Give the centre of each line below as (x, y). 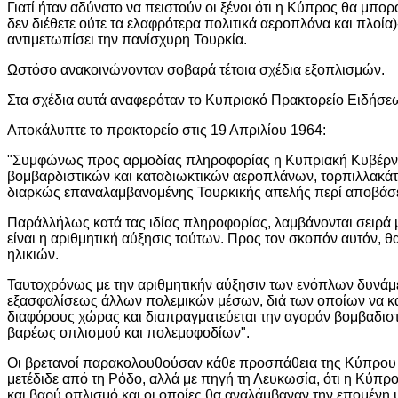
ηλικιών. (33, 254)
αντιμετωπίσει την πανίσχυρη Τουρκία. (127, 39)
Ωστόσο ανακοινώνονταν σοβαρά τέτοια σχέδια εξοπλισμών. (196, 69)
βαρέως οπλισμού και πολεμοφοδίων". (128, 332)
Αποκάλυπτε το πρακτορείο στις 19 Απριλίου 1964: (167, 130)
